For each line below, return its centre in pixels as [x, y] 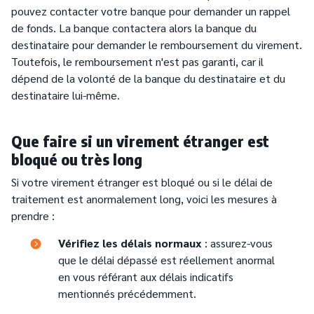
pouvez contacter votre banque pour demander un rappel [151, 11]
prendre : [33, 216]
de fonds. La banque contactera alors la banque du [134, 28]
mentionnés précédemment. [127, 294]
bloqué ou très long [77, 159]
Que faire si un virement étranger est [140, 141]
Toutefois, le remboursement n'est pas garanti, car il [137, 62]
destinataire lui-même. [66, 95]
